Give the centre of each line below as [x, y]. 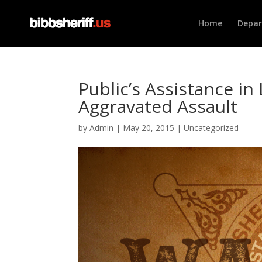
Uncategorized [211, 128]
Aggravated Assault [158, 106]
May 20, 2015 [149, 128]
